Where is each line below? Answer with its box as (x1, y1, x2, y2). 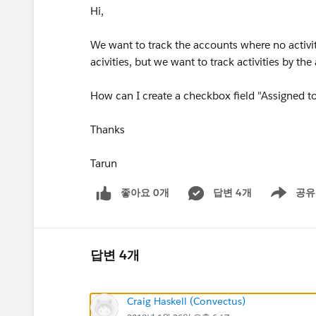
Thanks (90, 123, 125, 136)
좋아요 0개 (121, 186, 169, 199)
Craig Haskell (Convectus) (127, 294, 245, 308)
